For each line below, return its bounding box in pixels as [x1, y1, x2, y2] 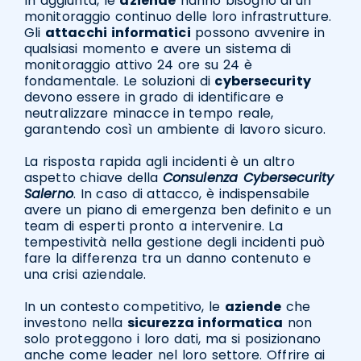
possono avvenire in [190, 23, 326, 43]
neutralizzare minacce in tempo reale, [24, 104, 274, 123]
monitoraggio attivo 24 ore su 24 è [24, 56, 253, 75]
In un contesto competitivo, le [24, 297, 226, 317]
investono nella [24, 313, 127, 333]
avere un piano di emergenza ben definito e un [24, 201, 332, 220]
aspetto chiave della [24, 168, 163, 188]
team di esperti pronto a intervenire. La [24, 217, 283, 236]
